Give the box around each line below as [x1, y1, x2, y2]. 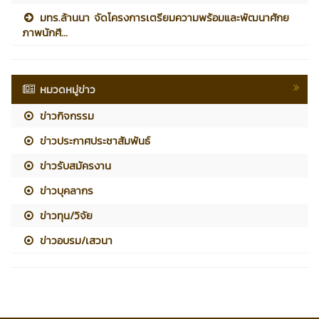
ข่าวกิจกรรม [36, 107, 95, 124]
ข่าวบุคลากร [36, 182, 94, 199]
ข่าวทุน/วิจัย [36, 206, 93, 224]
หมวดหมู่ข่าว [40, 80, 96, 98]
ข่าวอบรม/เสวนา [36, 231, 113, 249]
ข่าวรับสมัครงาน [36, 157, 112, 174]
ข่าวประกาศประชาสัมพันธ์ [36, 132, 151, 149]
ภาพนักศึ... [22, 23, 68, 41]
